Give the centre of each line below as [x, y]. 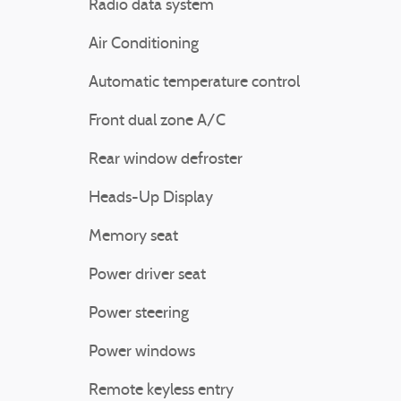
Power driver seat [147, 275]
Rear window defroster [166, 160]
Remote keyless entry [161, 391]
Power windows [142, 352]
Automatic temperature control [194, 83]
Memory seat [133, 237]
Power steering [139, 314]
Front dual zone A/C [157, 121]
